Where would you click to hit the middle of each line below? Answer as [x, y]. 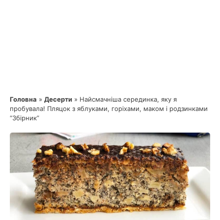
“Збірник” [25, 118]
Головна [23, 99]
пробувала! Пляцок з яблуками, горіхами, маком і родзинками [109, 108]
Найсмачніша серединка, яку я [128, 99]
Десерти [58, 99]
